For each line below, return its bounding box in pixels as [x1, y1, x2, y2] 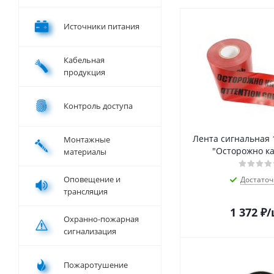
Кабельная [64, 54, 105, 66]
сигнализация [64, 226, 116, 237]
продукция [64, 67, 105, 78]
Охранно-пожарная [64, 213, 139, 225]
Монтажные [64, 134, 110, 146]
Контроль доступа [64, 100, 133, 112]
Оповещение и [64, 174, 120, 185]
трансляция [64, 186, 108, 198]
